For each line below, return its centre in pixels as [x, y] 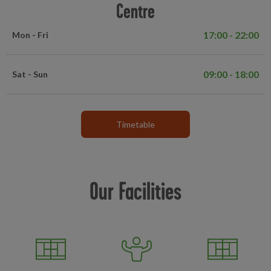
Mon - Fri [30, 35]
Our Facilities [135, 191]
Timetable [135, 124]
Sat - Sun [30, 74]
